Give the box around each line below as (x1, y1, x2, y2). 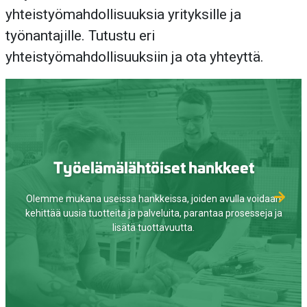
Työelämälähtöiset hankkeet (53, 156, 254, 178)
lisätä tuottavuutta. (112, 222, 195, 234)
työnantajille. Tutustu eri (5, 27, 155, 44)
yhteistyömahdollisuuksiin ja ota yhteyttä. (5, 48, 264, 65)
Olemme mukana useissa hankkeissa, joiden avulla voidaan (26, 193, 281, 205)
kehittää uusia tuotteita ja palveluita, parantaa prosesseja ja (25, 208, 282, 219)
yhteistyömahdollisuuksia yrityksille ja (5, 5, 241, 23)
